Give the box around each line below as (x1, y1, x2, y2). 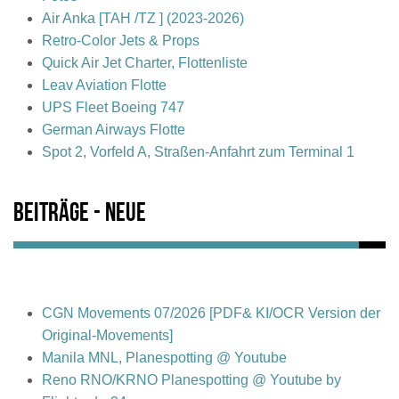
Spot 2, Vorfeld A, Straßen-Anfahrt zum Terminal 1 (42, 143, 354, 159)
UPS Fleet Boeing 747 (42, 99, 184, 115)
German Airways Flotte (42, 121, 185, 137)
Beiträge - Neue (13, 200, 146, 227)
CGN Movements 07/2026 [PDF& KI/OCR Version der (42, 305, 380, 321)
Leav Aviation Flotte (42, 77, 167, 93)
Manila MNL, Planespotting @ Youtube (42, 349, 287, 365)
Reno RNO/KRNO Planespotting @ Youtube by (42, 371, 341, 387)
